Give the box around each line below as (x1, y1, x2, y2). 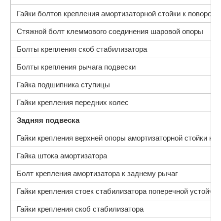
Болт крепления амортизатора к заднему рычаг (17, 169, 178, 178)
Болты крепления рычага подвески (17, 63, 136, 71)
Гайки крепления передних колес (17, 98, 129, 107)
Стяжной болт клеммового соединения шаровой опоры (17, 27, 203, 36)
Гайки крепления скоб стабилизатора (17, 205, 144, 213)
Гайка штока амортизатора (17, 151, 107, 160)
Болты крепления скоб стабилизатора (17, 45, 147, 53)
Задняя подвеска (17, 116, 79, 124)
